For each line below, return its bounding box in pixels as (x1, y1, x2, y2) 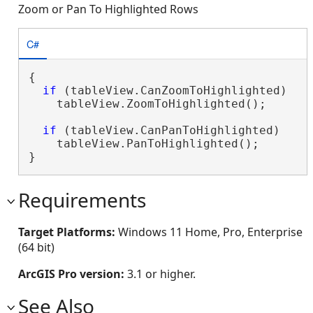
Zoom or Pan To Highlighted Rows (18, 1, 198, 17)
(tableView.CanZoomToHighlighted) (56, 84, 287, 97)
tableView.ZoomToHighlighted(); (28, 97, 266, 110)
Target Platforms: (18, 224, 118, 240)
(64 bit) (18, 240, 54, 255)
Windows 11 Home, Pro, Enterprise (118, 224, 303, 240)
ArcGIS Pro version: (18, 266, 127, 282)
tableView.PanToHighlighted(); (28, 137, 259, 150)
